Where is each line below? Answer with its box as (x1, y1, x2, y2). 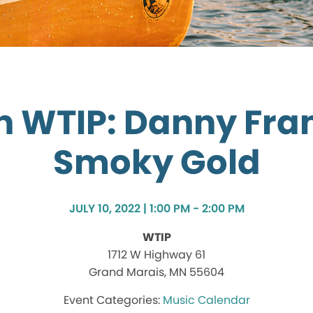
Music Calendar (162, 292, 250, 309)
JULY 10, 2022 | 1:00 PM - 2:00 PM (68, 201, 245, 217)
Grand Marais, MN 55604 (89, 264, 224, 281)
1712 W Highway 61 (108, 247, 205, 263)
